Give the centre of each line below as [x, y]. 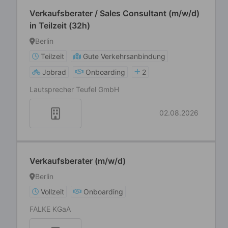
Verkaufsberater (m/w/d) [78, 161]
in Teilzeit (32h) [60, 25]
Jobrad [54, 72]
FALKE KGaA [50, 209]
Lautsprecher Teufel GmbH [74, 89]
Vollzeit [52, 192]
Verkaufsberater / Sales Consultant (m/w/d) [115, 13]
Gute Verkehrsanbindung [124, 56]
